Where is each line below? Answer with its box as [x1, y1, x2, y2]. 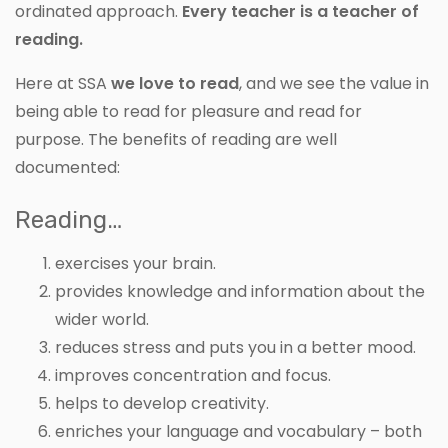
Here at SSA [15, 71, 111, 95]
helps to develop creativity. [55, 391, 269, 415]
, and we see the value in [239, 71, 429, 95]
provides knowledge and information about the [55, 279, 425, 303]
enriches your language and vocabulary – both [55, 419, 422, 443]
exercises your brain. [55, 251, 216, 275]
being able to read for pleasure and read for [15, 99, 362, 123]
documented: [15, 155, 120, 179]
